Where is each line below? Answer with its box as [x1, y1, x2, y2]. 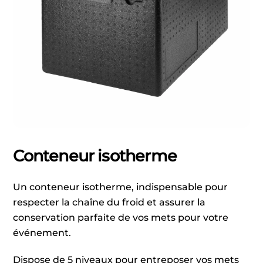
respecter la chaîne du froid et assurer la [13, 196, 206, 208]
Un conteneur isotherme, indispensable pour [13, 181, 228, 193]
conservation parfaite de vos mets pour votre [13, 211, 229, 223]
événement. [13, 227, 72, 238]
